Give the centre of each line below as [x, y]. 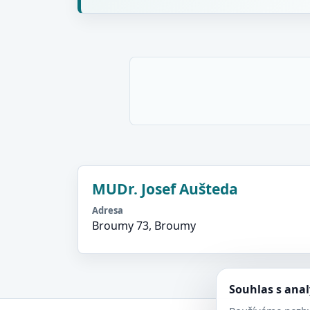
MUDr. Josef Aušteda [165, 189]
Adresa [108, 210]
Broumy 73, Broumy [144, 226]
